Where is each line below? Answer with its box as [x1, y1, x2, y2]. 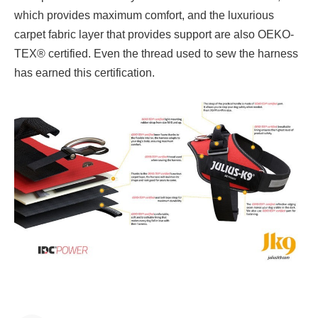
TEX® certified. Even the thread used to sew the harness [14, 48, 298, 60]
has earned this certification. [14, 67, 155, 79]
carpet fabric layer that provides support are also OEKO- [14, 28, 294, 41]
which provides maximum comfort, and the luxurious [14, 9, 274, 22]
